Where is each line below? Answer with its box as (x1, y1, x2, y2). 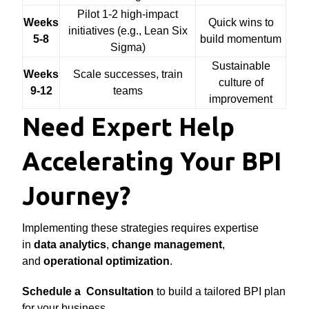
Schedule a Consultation (22, 286, 154, 297)
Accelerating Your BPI (22, 147, 282, 175)
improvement (209, 93, 273, 105)
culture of (218, 77, 263, 88)
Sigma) (110, 41, 146, 53)
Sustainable (211, 60, 270, 72)
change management (112, 239, 223, 250)
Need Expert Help (22, 112, 235, 141)
